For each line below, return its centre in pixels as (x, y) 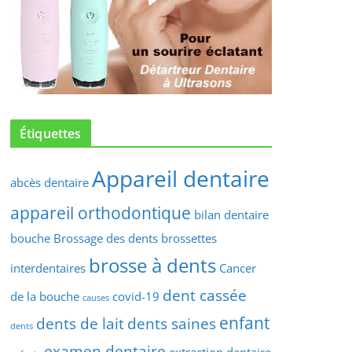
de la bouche (45, 296)
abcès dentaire (49, 182)
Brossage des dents (106, 238)
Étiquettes (51, 134)
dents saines (172, 323)
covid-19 (136, 296)
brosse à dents (152, 265)
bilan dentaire (231, 214)
